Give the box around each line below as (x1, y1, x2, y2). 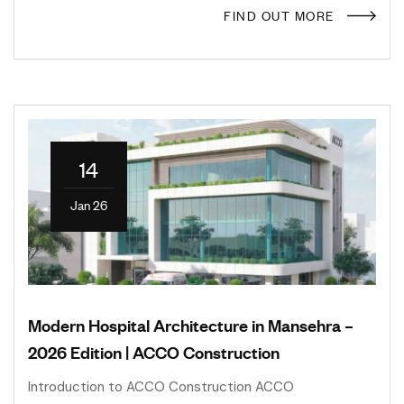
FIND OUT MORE (224, 5, 335, 25)
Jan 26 (70, 195, 107, 215)
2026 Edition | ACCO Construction (28, 339, 280, 363)
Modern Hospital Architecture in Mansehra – (28, 312, 353, 336)
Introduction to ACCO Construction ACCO (28, 377, 294, 396)
